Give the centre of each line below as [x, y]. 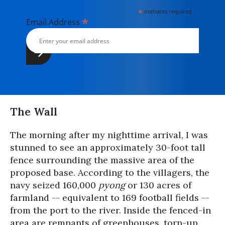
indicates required [167, 11]
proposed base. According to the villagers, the [110, 173]
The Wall [34, 112]
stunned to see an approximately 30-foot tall [108, 148]
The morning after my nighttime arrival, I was [109, 135]
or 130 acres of [159, 185]
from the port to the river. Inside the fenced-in [110, 210]
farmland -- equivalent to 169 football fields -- [110, 198]
